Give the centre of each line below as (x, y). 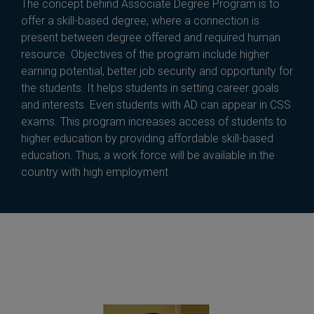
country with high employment (95, 172)
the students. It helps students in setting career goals (150, 88)
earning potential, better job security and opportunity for (157, 71)
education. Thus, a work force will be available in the (148, 156)
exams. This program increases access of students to (154, 122)
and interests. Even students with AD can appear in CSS (156, 105)
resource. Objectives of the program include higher (145, 55)
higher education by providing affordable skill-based (147, 139)
